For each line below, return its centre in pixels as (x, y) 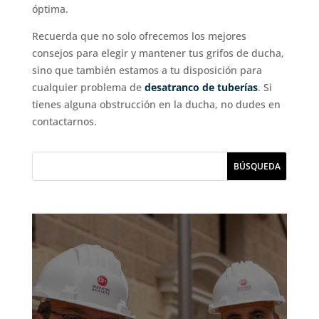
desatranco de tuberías (201, 87)
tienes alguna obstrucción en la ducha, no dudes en (156, 104)
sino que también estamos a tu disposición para (147, 70)
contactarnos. (64, 121)
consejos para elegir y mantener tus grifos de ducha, (158, 53)
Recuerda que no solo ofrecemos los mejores (139, 36)
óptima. (50, 9)
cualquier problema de (88, 87)
